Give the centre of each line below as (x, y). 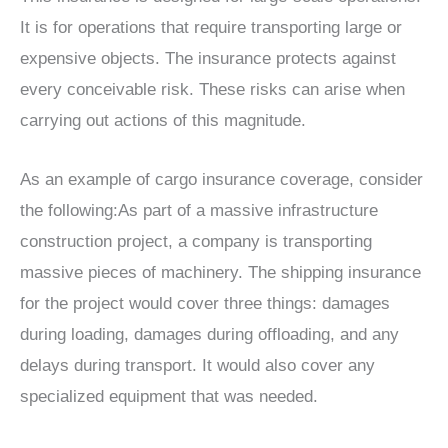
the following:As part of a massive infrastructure (199, 210)
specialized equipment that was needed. (169, 396)
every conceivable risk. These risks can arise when (212, 90)
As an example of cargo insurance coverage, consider (221, 179)
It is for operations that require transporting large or (211, 28)
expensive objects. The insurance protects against (208, 59)
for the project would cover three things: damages (205, 303)
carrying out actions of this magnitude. (163, 121)
